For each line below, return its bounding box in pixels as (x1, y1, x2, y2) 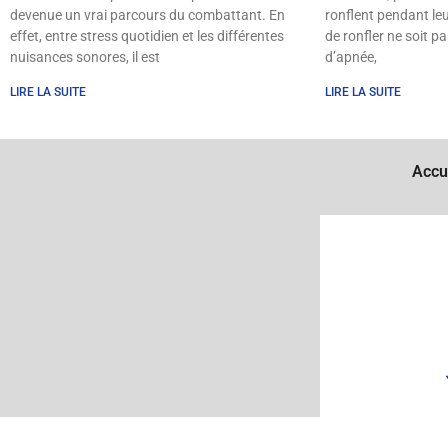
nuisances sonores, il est (10, 48, 160, 65)
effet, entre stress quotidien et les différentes (10, 27, 284, 44)
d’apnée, (325, 48, 377, 65)
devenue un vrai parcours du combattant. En (10, 6, 285, 23)
